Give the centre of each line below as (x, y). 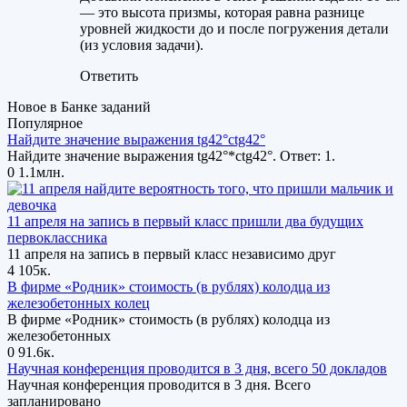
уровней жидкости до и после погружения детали (234, 29)
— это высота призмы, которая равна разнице (222, 13)
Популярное (45, 124)
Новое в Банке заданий (79, 107)
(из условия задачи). (142, 45)
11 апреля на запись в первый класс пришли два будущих (185, 222)
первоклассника (57, 238)
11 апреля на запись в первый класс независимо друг (172, 254)
